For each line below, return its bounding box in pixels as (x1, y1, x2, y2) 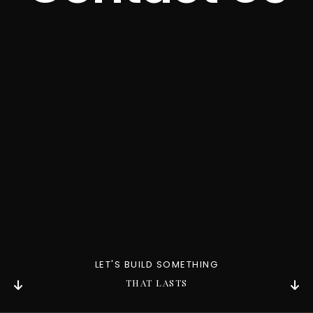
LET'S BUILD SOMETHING (94, 258, 219, 271)
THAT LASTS (125, 277, 188, 289)
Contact (103, 22, 210, 59)
